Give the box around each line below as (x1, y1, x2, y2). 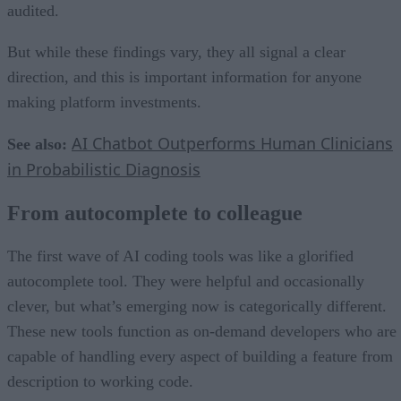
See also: (7, 134, 72, 153)
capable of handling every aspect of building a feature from (7, 346, 393, 365)
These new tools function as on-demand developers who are (7, 321, 397, 340)
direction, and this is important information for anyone (7, 67, 362, 86)
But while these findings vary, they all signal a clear (7, 42, 346, 61)
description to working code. (7, 371, 193, 390)
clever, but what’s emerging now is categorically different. (7, 296, 387, 315)
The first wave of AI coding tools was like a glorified (7, 246, 354, 265)
